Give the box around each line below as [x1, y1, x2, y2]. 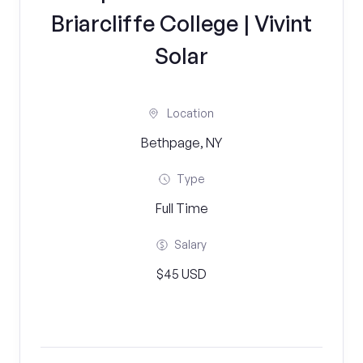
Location [167, 106, 214, 120]
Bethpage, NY [141, 135, 222, 151]
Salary [174, 237, 207, 251]
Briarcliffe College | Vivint [51, 10, 312, 36]
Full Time [155, 200, 208, 216]
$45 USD [156, 266, 207, 282]
